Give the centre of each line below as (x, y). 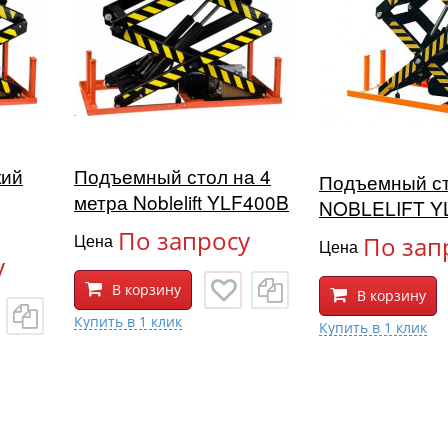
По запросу (184, 241)
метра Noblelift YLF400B (181, 202)
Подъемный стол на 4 (172, 176)
